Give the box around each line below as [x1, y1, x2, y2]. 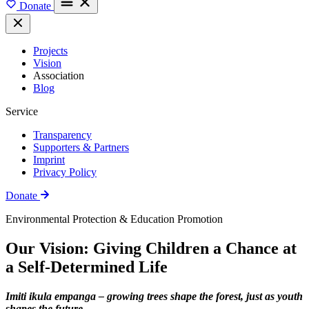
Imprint [33, 154, 65, 166]
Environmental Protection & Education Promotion [6, 213, 223, 225]
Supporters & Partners [33, 141, 129, 153]
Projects [33, 45, 68, 57]
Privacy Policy [33, 166, 97, 178]
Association [33, 70, 84, 81]
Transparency [33, 129, 92, 141]
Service [6, 106, 38, 117]
